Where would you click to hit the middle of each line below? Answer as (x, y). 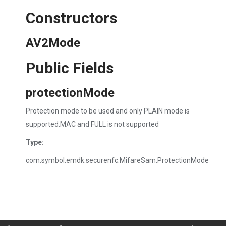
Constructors (71, 18)
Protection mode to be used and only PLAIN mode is (108, 111)
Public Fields (70, 68)
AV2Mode (53, 43)
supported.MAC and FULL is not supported (92, 124)
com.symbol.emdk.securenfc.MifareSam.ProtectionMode (117, 160)
